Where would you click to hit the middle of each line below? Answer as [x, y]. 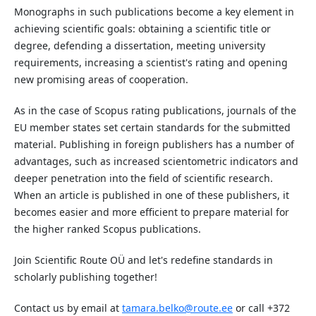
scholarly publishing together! [85, 277]
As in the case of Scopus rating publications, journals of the [155, 111]
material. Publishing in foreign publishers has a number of [154, 145]
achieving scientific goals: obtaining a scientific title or [142, 29]
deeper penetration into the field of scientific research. [143, 178]
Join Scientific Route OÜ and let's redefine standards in [143, 260]
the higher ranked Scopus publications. [107, 229]
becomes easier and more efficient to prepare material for [151, 212]
